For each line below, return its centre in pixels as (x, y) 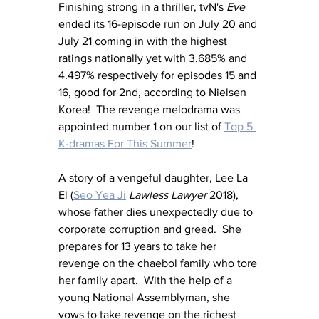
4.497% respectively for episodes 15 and (159, 75)
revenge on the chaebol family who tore (159, 263)
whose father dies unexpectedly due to (157, 211)
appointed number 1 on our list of (141, 126)
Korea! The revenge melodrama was (151, 109)
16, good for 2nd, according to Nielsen (154, 92)
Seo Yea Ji (100, 194)
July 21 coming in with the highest (144, 41)
